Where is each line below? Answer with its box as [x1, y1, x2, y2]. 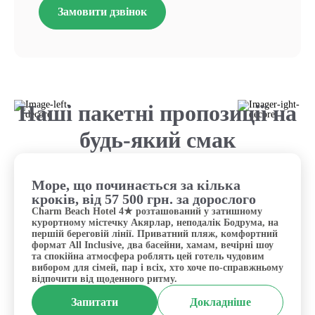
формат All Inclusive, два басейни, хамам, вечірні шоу [32, 240, 274, 250]
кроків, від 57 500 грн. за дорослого [32, 191, 256, 207]
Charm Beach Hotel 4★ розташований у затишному [32, 206, 262, 217]
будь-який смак [79, 127, 236, 153]
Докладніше [190, 296, 251, 308]
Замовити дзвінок [58, 6, 147, 18]
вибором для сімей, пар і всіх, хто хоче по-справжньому [32, 262, 283, 273]
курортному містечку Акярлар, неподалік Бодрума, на [32, 217, 278, 228]
